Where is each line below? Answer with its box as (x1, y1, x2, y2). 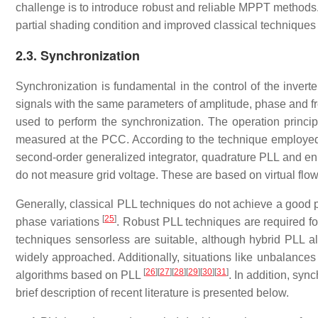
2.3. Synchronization (16, 46, 140, 65)
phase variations (16, 216, 103, 229)
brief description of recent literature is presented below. (16, 287, 289, 300)
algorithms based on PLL (16, 269, 143, 282)
